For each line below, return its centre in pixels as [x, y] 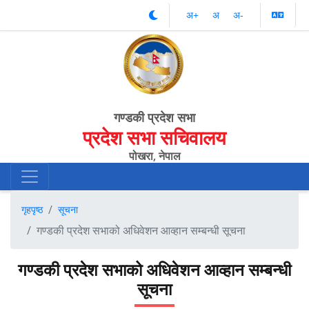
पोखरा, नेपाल [154, 156]
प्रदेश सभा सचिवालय [154, 137]
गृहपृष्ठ [32, 209]
